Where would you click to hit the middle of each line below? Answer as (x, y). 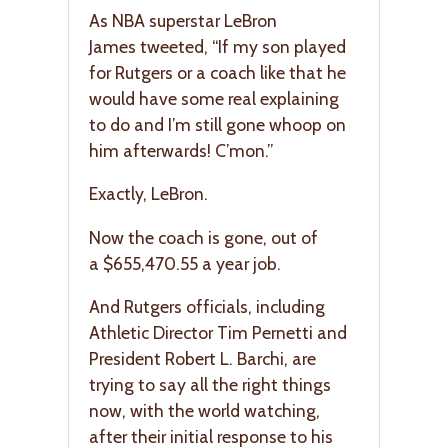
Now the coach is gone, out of (203, 237)
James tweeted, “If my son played (217, 46)
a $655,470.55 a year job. (185, 263)
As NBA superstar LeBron (183, 20)
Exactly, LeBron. (148, 194)
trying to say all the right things (210, 385)
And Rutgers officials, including (207, 307)
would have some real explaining (214, 98)
